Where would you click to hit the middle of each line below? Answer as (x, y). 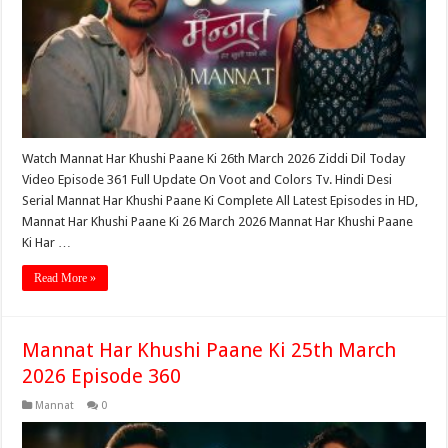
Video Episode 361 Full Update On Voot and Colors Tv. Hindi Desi (207, 179)
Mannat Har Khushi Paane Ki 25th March (209, 349)
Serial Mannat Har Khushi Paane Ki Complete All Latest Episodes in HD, (220, 200)
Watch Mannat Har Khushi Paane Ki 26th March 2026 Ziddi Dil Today (214, 158)
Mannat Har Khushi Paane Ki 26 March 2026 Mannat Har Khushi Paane (218, 221)
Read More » (65, 277)
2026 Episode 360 (102, 375)
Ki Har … (47, 242)
